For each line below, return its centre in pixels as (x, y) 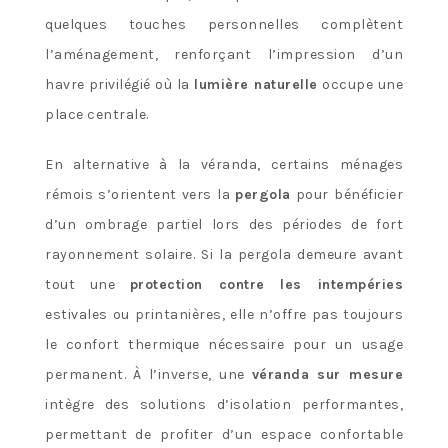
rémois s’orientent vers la (140, 195)
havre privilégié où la (120, 85)
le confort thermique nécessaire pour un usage (224, 345)
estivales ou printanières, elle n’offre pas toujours (224, 315)
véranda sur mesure (327, 375)
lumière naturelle (256, 85)
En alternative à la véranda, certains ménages (224, 165)
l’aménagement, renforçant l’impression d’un (224, 55)
